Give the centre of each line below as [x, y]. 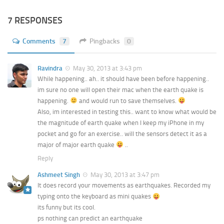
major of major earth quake [77, 145]
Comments [39, 41]
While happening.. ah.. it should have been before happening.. [123, 79]
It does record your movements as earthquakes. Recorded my [124, 185]
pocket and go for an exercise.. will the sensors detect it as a [122, 134]
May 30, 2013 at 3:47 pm [124, 175]
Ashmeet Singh [59, 175]
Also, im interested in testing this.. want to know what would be [127, 112]
